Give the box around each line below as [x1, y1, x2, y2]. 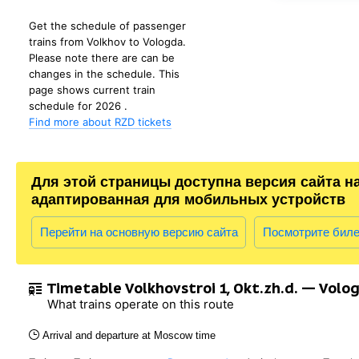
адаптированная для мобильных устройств [31, 192, 345, 208]
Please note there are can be [29, 51, 175, 64]
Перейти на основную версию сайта [40, 225, 238, 239]
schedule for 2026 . [29, 99, 127, 112]
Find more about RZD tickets [29, 115, 171, 128]
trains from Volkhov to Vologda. [29, 35, 186, 48]
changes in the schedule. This [29, 67, 179, 80]
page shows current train [29, 83, 155, 96]
